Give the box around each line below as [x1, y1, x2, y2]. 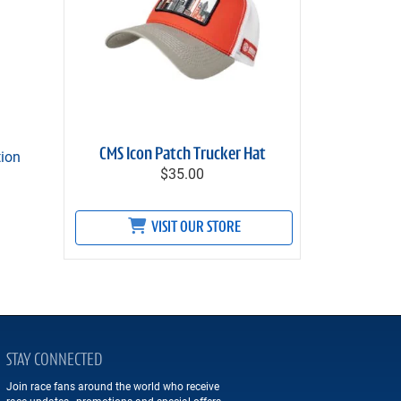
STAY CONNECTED [5, 352, 102, 370]
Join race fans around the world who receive [5, 379, 219, 393]
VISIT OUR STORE [148, 219, 241, 236]
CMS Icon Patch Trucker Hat [98, 146, 266, 164]
